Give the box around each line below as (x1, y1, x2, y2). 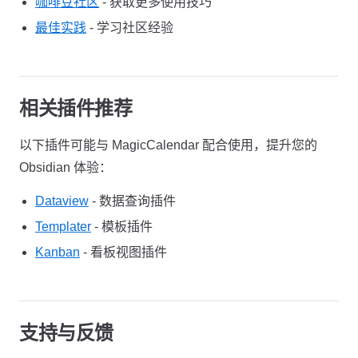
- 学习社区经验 (86, 21, 173, 34)
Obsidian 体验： (19, 161, 112, 174)
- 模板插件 (91, 220, 153, 233)
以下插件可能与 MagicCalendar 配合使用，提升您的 (19, 138, 317, 152)
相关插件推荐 (19, 97, 133, 119)
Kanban (35, 245, 80, 259)
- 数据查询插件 (89, 194, 176, 208)
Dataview (35, 194, 89, 208)
